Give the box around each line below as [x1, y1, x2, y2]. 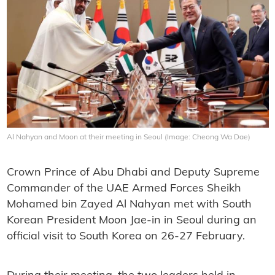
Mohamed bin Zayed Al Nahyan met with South [6, 198, 252, 211]
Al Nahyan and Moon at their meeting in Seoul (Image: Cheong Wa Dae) [6, 133, 250, 141]
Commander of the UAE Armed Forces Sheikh [6, 182, 241, 195]
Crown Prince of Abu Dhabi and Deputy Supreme [6, 166, 260, 179]
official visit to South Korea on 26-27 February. [6, 230, 245, 242]
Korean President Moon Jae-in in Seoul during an [6, 214, 257, 227]
